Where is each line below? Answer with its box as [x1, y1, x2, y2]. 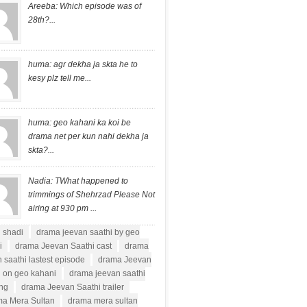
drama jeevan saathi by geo [36, 228, 140, 237]
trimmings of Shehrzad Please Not [28, 190, 155, 199]
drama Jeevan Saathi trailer [21, 282, 124, 292]
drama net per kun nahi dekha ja [28, 132, 149, 141]
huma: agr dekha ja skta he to [28, 60, 138, 69]
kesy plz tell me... [28, 73, 91, 83]
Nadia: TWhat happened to [28, 176, 128, 186]
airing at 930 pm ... [28, 204, 97, 213]
